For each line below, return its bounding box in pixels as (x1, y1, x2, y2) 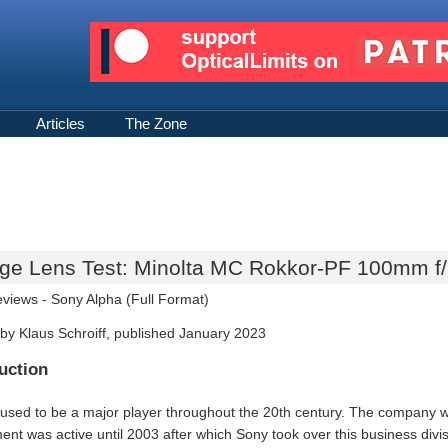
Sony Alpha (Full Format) (51, 291, 209, 307)
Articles (36, 115, 85, 132)
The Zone (125, 115, 187, 132)
